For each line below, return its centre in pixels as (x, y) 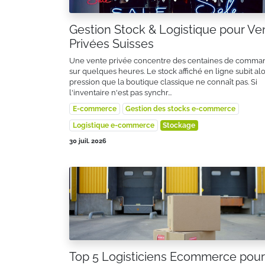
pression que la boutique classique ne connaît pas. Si (163, 82)
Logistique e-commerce (113, 126)
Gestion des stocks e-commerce (181, 109)
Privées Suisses (112, 44)
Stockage (179, 126)
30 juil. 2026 (88, 141)
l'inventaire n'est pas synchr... (120, 93)
